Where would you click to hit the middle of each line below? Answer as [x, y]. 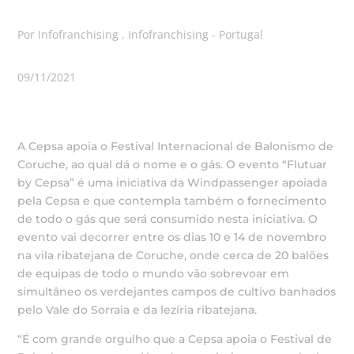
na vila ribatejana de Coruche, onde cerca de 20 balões [173, 255]
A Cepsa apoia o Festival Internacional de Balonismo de [176, 146]
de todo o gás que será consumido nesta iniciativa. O [168, 219]
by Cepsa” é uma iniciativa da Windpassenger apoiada [173, 183]
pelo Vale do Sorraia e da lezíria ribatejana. [137, 310]
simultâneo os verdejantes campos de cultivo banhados [177, 292]
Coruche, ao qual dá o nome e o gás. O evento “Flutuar [173, 164]
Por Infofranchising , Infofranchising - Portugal [141, 34]
